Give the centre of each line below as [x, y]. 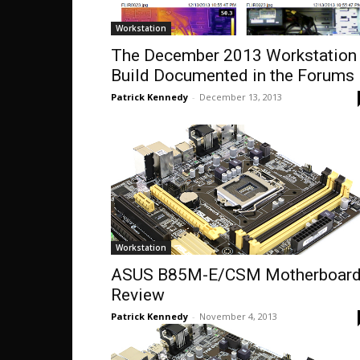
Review [138, 295]
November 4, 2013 [238, 316]
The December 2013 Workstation [234, 55]
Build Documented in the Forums [233, 76]
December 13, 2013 [241, 97]
